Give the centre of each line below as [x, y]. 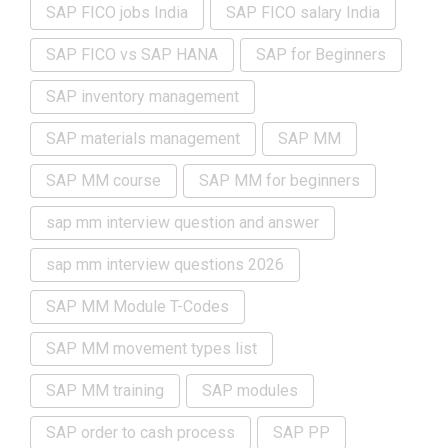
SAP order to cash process [140, 433]
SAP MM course [103, 181]
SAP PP [301, 433]
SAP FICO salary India [303, 13]
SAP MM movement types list [151, 349]
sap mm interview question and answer [182, 223]
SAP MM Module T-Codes [137, 307]
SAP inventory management [142, 97]
